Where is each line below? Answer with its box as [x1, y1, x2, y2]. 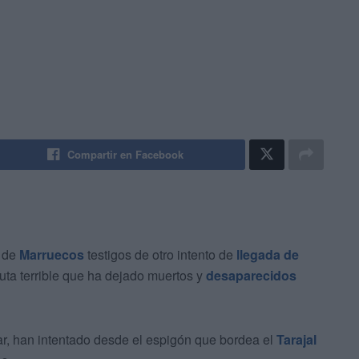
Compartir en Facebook [67, 147, 184, 163]
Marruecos [19, 245, 84, 264]
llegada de [236, 245, 299, 264]
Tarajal [276, 330, 317, 349]
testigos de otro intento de [84, 245, 236, 264]
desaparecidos [206, 266, 296, 285]
